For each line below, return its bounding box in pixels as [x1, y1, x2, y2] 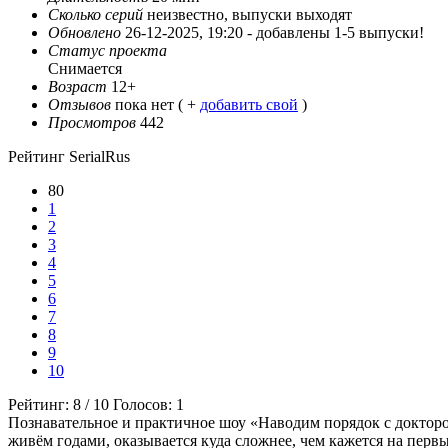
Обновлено [48, 24, 121, 42]
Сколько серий [48, 6, 143, 24]
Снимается [48, 60, 122, 78]
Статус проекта [48, 42, 167, 60]
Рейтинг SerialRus [8, 148, 130, 166]
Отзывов [48, 96, 111, 114]
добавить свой [200, 96, 298, 114]
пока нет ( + [115, 96, 200, 114]
